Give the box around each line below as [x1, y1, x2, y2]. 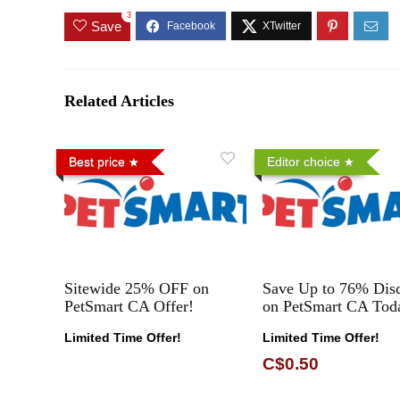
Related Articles [64, 91, 174, 110]
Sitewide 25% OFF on [64, 279, 210, 297]
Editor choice [266, 154, 340, 169]
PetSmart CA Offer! [64, 296, 195, 315]
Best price [69, 154, 126, 169]
